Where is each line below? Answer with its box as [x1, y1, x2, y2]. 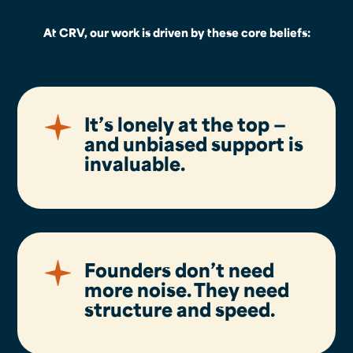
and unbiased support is [84, 131, 304, 155]
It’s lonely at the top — [84, 111, 287, 136]
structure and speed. [84, 296, 276, 321]
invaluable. [84, 150, 186, 175]
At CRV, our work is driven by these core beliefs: [43, 24, 310, 39]
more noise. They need [84, 277, 290, 301]
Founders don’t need [84, 257, 275, 281]
